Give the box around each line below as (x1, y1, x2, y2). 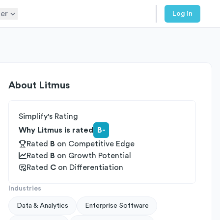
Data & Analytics (17, 202, 68, 209)
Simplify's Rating (19, 112, 78, 120)
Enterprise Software (85, 202, 149, 209)
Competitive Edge (68, 140, 135, 148)
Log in (172, 10, 192, 17)
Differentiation (69, 164, 123, 171)
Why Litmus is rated (19, 126, 93, 134)
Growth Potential (68, 152, 131, 160)
